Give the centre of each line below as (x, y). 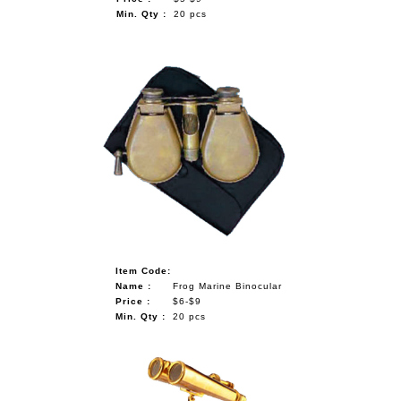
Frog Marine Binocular (227, 286)
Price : (132, 301)
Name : (133, 286)
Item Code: (143, 270)
